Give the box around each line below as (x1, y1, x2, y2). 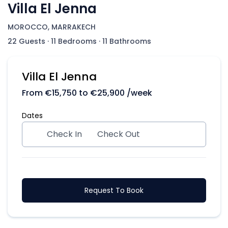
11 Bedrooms (51, 36, 97, 46)
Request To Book (84, 185, 144, 195)
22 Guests (8, 36, 45, 46)
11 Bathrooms (102, 36, 151, 46)
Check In (47, 128, 82, 140)
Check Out (97, 128, 140, 140)
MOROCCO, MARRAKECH (8, 22, 96, 32)
